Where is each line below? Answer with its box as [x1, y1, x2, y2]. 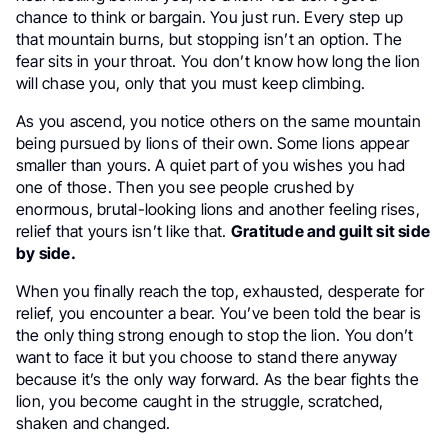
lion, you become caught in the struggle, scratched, [16, 391, 384, 411]
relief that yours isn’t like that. [16, 221, 231, 241]
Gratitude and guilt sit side [230, 221, 431, 241]
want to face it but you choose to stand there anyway [16, 347, 398, 367]
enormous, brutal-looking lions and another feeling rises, [16, 199, 420, 219]
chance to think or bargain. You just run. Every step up [16, 7, 404, 27]
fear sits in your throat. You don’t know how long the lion [16, 51, 420, 71]
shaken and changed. [16, 413, 171, 433]
